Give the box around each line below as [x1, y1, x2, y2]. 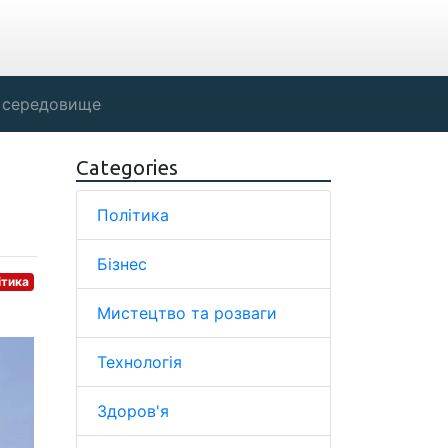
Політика [97, 205, 169, 225]
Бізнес [97, 254, 147, 274]
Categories [76, 156, 178, 179]
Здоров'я [97, 401, 169, 421]
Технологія [97, 352, 182, 372]
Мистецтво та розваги [97, 303, 277, 323]
